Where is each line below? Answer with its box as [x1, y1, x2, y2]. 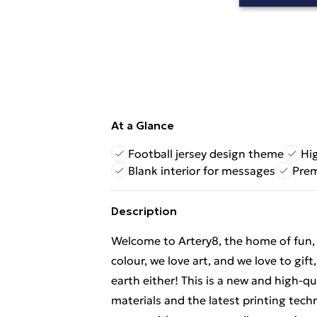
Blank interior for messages [128, 163, 275, 178]
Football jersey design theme [128, 146, 284, 161]
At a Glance [111, 118, 174, 132]
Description [111, 204, 177, 218]
